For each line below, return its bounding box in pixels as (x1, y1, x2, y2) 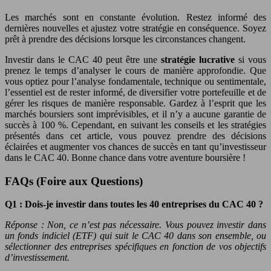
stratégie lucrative (161, 54, 235, 65)
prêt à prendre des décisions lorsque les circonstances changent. (5, 34, 246, 45)
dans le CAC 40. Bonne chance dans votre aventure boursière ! (5, 152, 246, 163)
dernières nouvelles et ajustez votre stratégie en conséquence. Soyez (5, 23, 266, 34)
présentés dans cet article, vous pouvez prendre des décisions (5, 131, 266, 142)
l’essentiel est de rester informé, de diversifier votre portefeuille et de (5, 87, 266, 98)
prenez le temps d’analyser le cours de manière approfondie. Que (5, 65, 266, 76)
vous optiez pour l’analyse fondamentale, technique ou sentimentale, (5, 76, 266, 87)
